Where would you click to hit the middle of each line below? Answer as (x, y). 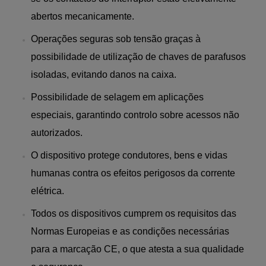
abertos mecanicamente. (83, 16)
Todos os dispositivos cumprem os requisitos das (134, 213)
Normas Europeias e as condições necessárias (130, 231)
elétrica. (47, 191)
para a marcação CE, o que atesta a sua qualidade (137, 249)
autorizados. (57, 132)
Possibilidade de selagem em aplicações (117, 97)
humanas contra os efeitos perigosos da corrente (133, 173)
